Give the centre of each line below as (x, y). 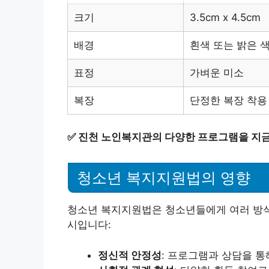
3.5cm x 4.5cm (225, 17)
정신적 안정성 (130, 255)
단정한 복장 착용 (228, 100)
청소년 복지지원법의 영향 (164, 178)
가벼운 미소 (217, 72)
